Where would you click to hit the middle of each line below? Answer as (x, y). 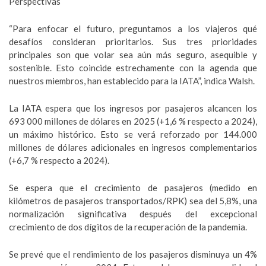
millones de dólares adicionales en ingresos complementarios (133, 147)
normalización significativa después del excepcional (133, 214)
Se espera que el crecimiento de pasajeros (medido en (133, 188)
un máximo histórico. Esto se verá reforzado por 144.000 (133, 134)
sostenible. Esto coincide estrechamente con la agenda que (133, 68)
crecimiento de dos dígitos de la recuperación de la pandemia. (128, 227)
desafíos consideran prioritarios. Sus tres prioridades (133, 42)
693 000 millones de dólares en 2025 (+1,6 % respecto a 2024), (133, 121)
